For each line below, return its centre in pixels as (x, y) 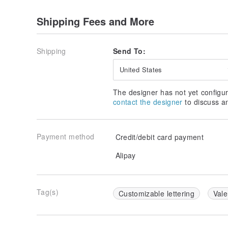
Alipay (124, 155)
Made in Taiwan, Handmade (87, 7)
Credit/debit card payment (159, 137)
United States (141, 69)
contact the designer (148, 102)
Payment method (66, 136)
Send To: (130, 51)
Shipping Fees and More (95, 21)
